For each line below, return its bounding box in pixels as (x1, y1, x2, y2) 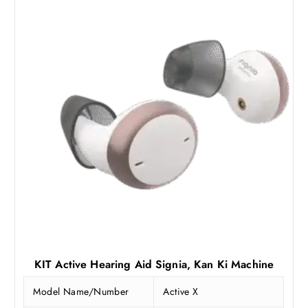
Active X (163, 284, 199, 298)
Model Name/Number (33, 284, 129, 298)
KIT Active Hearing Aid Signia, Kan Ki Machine (34, 256, 274, 272)
